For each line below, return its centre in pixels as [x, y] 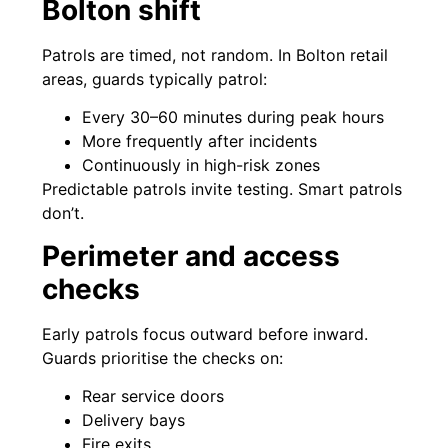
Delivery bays [134, 420]
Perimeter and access [191, 255]
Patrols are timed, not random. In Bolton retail [215, 55]
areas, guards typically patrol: [155, 79]
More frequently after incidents [200, 141]
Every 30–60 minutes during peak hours [233, 117]
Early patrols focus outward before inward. [205, 333]
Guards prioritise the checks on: [163, 357]
